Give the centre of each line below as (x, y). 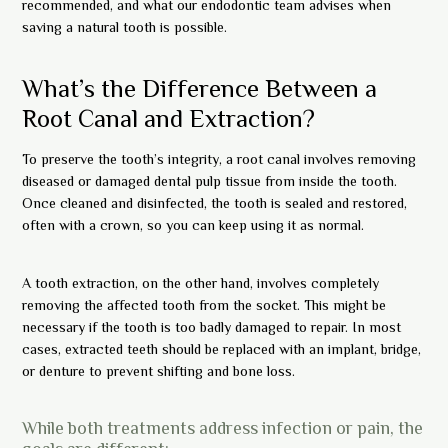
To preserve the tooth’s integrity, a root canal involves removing (219, 159)
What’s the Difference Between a (200, 88)
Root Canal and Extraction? (169, 118)
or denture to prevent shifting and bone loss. (159, 370)
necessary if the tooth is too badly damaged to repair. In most (212, 326)
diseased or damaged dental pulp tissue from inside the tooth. (210, 181)
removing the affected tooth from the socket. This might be (204, 304)
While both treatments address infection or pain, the (223, 427)
